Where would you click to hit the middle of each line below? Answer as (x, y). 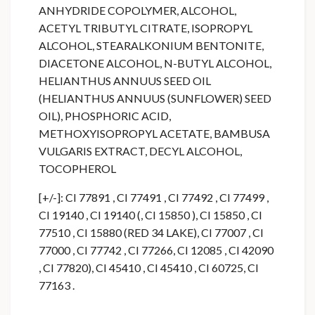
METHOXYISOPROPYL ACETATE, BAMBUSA (154, 134)
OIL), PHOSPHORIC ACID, (105, 116)
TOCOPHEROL (77, 169)
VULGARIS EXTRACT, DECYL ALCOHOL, (140, 151)
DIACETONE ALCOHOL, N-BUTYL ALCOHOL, (155, 63)
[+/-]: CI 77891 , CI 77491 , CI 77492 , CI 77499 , (154, 198)
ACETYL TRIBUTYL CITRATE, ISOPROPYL (146, 28)
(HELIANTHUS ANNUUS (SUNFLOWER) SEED (155, 98)
